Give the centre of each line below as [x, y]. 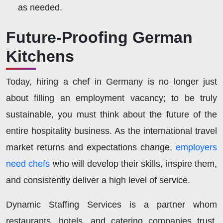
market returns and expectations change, [91, 148]
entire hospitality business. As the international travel [111, 131]
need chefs [28, 164]
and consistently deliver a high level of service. [99, 180]
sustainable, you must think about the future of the [111, 115]
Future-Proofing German [99, 38]
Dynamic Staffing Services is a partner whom [111, 205]
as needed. [40, 8]
